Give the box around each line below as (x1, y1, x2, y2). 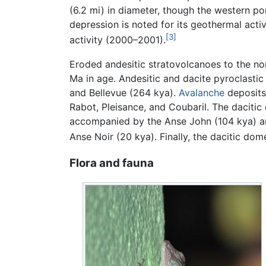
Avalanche (179, 86, 224, 99)
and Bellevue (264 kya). (69, 86, 179, 99)
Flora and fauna (69, 156, 154, 170)
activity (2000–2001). (69, 34, 166, 46)
